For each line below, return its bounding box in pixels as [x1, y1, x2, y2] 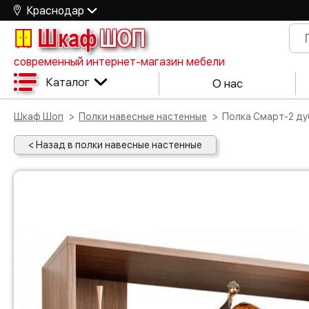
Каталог [46, 74, 90, 89]
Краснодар [27, 3, 84, 17]
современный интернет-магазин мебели [14, 55, 225, 68]
